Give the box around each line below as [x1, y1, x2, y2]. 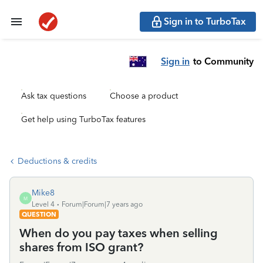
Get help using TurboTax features [21, 114, 146, 124]
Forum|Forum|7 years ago [62, 200, 143, 208]
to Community [193, 55, 254, 67]
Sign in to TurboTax [164, 16, 246, 27]
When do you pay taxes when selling [19, 226, 218, 240]
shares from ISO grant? [19, 240, 143, 254]
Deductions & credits [18, 156, 97, 166]
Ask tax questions [21, 91, 86, 101]
